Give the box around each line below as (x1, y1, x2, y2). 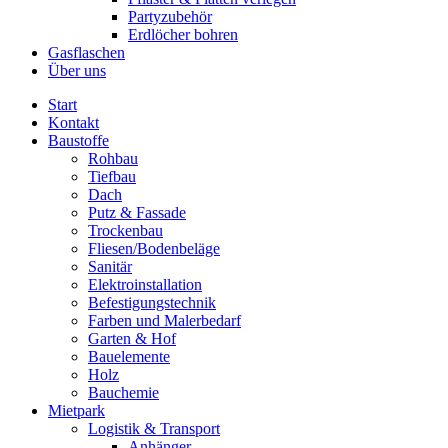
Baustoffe (48, 132, 109, 149)
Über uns (48, 62, 106, 79)
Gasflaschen (48, 44, 125, 61)
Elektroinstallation (88, 276, 202, 293)
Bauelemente (88, 348, 170, 365)
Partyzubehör (128, 8, 212, 25)
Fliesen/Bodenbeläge (88, 240, 220, 257)
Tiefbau (88, 168, 136, 185)
